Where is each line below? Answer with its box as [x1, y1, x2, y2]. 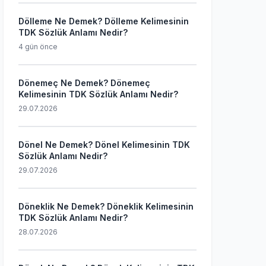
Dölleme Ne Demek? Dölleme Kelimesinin [18, 16, 189, 26]
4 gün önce [18, 42, 58, 51]
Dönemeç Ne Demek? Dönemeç [18, 78, 150, 88]
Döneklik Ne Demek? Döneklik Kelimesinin [18, 201, 194, 211]
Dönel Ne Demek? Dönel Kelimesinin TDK [18, 140, 190, 150]
